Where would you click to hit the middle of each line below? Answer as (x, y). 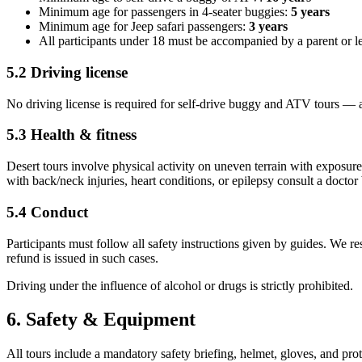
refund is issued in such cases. (82, 258)
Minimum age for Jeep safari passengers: (144, 27)
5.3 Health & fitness (72, 135)
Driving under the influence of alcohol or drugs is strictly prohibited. (180, 285)
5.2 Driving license (67, 72)
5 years (310, 12)
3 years (268, 27)
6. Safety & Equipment (101, 320)
